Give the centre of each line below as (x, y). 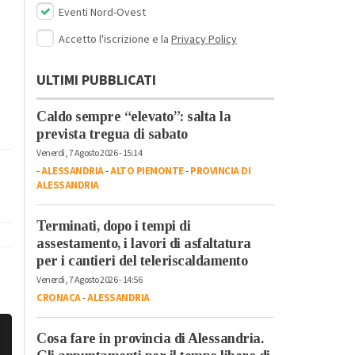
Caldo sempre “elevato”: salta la (134, 116)
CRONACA (59, 298)
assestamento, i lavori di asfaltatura (144, 243)
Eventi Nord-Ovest (101, 12)
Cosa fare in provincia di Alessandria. (150, 338)
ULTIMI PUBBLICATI (96, 80)
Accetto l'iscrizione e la (115, 39)
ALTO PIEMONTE (147, 171)
